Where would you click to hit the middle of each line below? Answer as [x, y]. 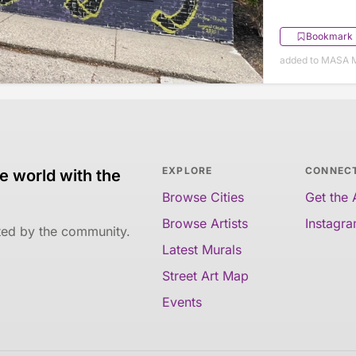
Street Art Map [205, 276]
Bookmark [329, 37]
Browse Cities [203, 197]
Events [182, 302]
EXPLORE [188, 171]
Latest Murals [202, 250]
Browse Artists [205, 224]
